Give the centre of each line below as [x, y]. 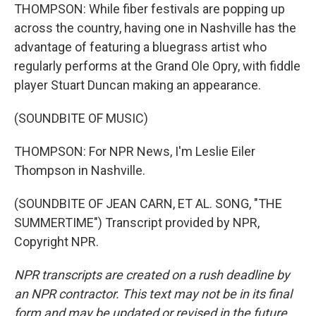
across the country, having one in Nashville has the [155, 28]
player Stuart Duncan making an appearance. [138, 85]
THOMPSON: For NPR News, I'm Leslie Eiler [135, 151]
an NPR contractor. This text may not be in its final [153, 294]
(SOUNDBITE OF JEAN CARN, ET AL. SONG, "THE [148, 203]
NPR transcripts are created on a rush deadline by [152, 275]
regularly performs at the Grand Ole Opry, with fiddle [157, 66]
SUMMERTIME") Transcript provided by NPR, [137, 223]
